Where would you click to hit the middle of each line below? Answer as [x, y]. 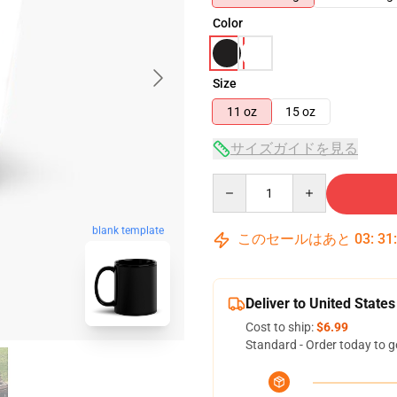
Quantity [236, 182]
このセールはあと [294, 239]
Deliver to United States [320, 304]
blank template [128, 231]
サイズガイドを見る [294, 148]
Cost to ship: [281, 327]
